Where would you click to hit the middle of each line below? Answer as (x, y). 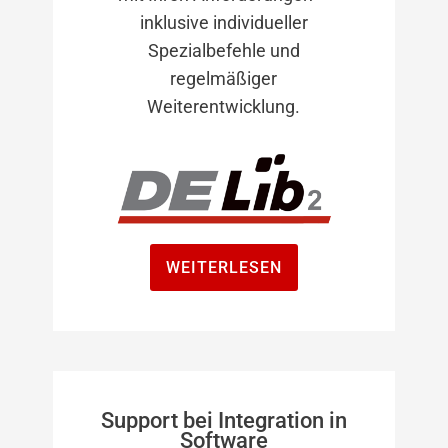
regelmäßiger (224, 78)
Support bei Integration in (223, 420)
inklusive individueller (223, 22)
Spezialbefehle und (223, 50)
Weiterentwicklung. (224, 106)
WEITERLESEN (223, 267)
